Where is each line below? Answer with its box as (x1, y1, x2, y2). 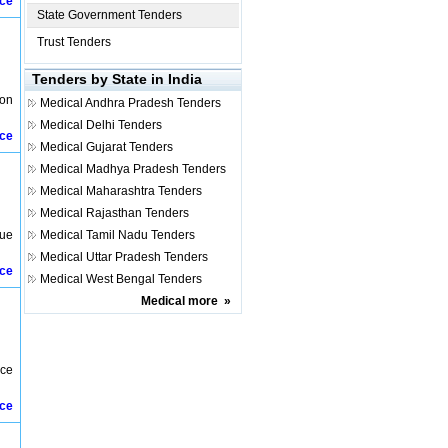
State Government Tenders (37, 8, 182, 22)
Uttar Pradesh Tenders (86, 250, 208, 264)
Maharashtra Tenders (86, 184, 202, 198)
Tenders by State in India (32, 71, 202, 87)
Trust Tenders (37, 35, 111, 49)
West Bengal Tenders (86, 272, 202, 286)
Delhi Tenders (86, 118, 162, 132)
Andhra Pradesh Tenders (85, 96, 221, 110)
